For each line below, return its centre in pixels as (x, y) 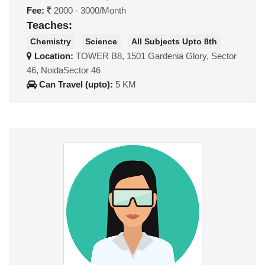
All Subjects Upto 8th (174, 41)
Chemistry (51, 41)
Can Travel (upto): (76, 84)
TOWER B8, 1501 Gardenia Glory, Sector (156, 56)
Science (101, 41)
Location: (54, 56)
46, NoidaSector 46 (64, 70)
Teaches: (49, 26)
